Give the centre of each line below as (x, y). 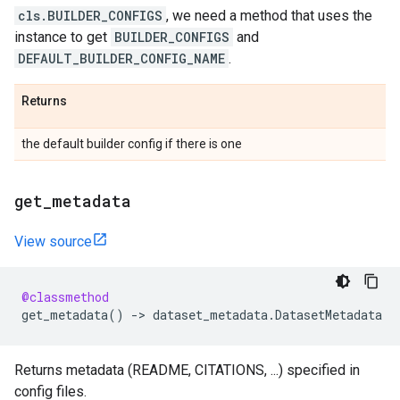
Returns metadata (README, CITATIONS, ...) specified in (187, 370)
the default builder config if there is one (132, 144)
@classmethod (65, 297)
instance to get (62, 37)
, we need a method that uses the (269, 16)
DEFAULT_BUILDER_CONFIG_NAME (121, 58)
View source (53, 242)
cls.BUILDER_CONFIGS (90, 16)
